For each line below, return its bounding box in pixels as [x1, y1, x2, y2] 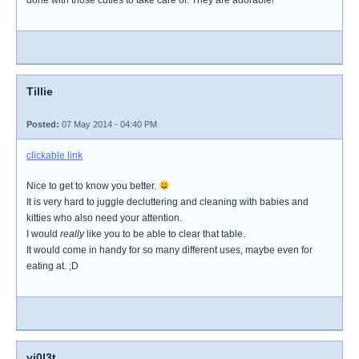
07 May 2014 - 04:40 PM [59, 119, 157, 129]
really [60, 228, 84, 240]
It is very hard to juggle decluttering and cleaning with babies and [26, 196, 309, 208]
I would [26, 228, 60, 240]
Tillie [26, 85, 53, 98]
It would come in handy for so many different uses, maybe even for [26, 244, 313, 256]
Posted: [26, 119, 59, 129]
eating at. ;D [26, 260, 79, 272]
